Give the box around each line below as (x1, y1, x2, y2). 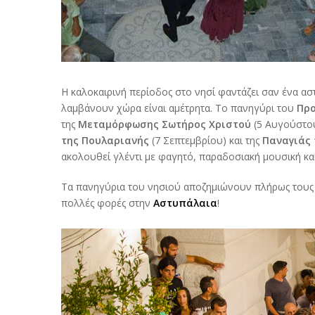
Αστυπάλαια (153, 196, 217, 210)
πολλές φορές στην (61, 196, 153, 210)
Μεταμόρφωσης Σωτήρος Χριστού (78, 117, 251, 131)
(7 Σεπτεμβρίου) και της (149, 134, 262, 148)
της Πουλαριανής (61, 134, 149, 148)
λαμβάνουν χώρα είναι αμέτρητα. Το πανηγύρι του (61, 101, 297, 115)
